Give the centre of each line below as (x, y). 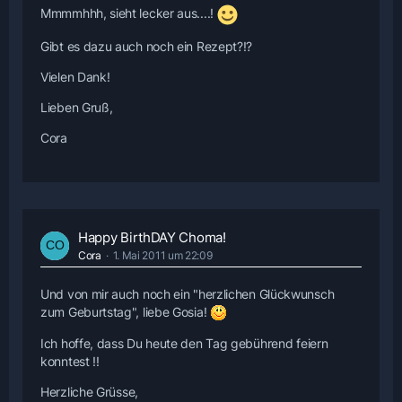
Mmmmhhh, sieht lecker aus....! (129, 13)
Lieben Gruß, (77, 108)
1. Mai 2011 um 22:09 (162, 256)
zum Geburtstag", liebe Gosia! (125, 312)
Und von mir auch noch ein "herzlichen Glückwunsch (188, 294)
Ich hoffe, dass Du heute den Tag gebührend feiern (184, 344)
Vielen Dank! (75, 77)
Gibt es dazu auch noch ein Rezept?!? (147, 47)
